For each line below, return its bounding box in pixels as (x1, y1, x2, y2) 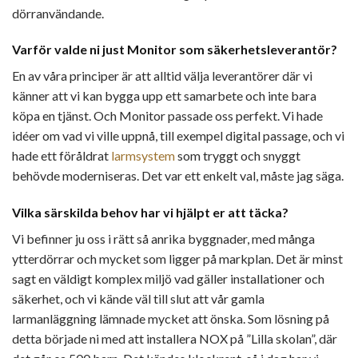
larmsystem (111, 148, 175, 164)
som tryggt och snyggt (175, 148, 300, 164)
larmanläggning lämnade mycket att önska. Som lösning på (12, 311, 329, 327)
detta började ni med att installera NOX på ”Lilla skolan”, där (12, 331, 337, 347)
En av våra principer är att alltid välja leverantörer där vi (12, 68, 312, 84)
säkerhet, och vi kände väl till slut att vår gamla (12, 291, 265, 307)
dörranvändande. (12, 5, 104, 21)
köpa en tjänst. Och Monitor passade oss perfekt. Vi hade (12, 108, 323, 124)
